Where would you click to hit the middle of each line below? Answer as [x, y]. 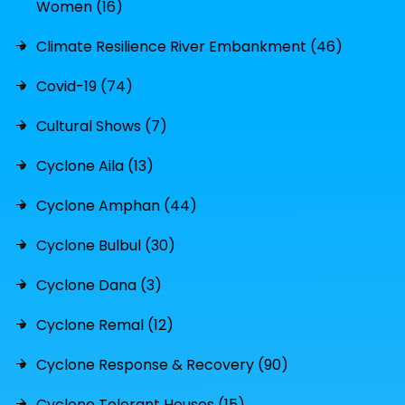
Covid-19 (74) [85, 86]
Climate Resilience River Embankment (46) [189, 47]
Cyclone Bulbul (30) [106, 245]
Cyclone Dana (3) [99, 285]
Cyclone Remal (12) [105, 325]
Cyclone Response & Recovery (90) [162, 365]
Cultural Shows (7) [102, 126]
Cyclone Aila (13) [95, 166]
